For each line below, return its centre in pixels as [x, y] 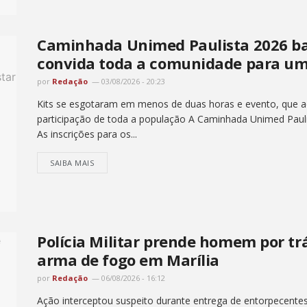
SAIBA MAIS [72, 162]
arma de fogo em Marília [128, 259]
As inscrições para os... [87, 134]
